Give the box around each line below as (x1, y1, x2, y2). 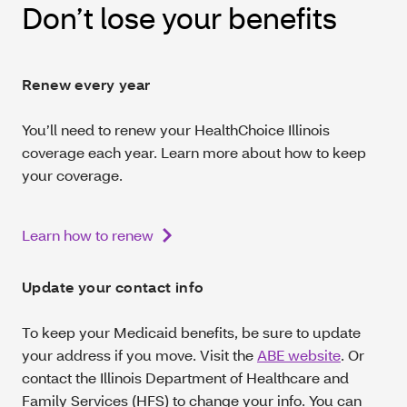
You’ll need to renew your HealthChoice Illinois (22, 120, 330, 140)
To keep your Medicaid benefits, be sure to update (22, 323, 361, 342)
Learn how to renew (22, 225, 154, 245)
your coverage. (22, 165, 123, 185)
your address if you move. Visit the (22, 345, 257, 365)
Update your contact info (22, 277, 204, 297)
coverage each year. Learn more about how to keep (22, 143, 366, 163)
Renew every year (22, 74, 151, 94)
